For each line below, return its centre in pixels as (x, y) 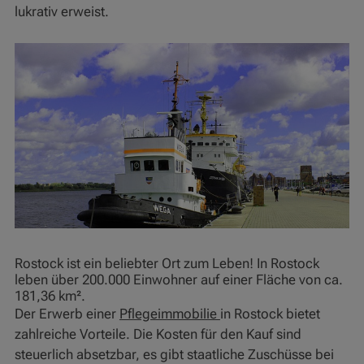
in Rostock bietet (270, 314)
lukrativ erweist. (61, 12)
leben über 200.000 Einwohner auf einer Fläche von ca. (178, 280)
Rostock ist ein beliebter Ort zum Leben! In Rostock (167, 264)
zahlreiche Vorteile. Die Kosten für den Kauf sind (158, 334)
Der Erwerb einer (67, 314)
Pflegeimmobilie (169, 314)
